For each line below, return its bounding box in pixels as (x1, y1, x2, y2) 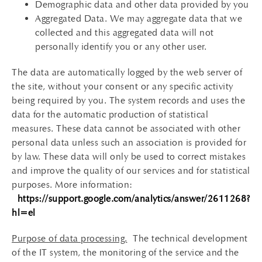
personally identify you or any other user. (35, 41, 206, 52)
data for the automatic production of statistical (12, 109, 208, 120)
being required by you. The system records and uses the (12, 95, 245, 106)
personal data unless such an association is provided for (12, 137, 246, 148)
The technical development (127, 233, 248, 244)
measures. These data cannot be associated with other (12, 123, 240, 134)
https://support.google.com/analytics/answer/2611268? (17, 193, 250, 204)
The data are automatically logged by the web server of (12, 67, 242, 78)
